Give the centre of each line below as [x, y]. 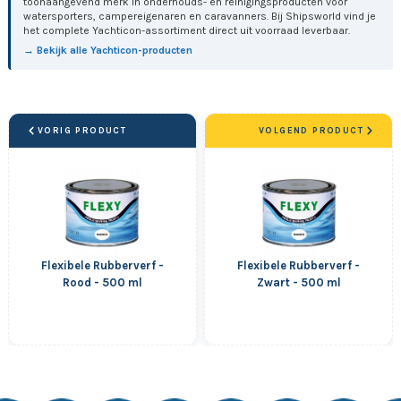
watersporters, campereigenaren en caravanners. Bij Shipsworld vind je [200, 16]
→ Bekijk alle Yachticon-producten [108, 50]
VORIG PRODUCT [82, 131]
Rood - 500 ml [102, 283]
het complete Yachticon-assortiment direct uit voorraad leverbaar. [187, 30]
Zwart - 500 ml [299, 283]
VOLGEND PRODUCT [311, 131]
